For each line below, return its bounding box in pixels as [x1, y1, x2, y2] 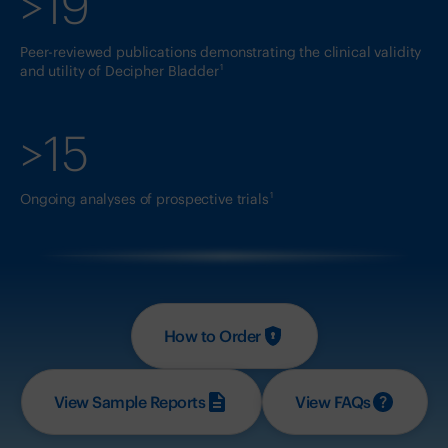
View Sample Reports [53, 391, 205, 412]
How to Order [163, 325, 261, 346]
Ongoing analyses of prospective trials [20, 190, 269, 208]
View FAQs [295, 391, 371, 412]
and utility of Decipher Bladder [20, 62, 219, 80]
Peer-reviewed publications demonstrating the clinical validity [20, 43, 422, 61]
